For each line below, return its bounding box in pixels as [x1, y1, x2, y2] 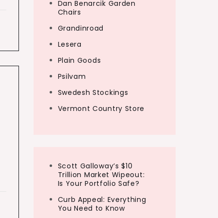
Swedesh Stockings [57, 88, 128, 97]
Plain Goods [57, 55, 101, 65]
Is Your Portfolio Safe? [57, 179, 140, 188]
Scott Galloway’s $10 [57, 161, 133, 171]
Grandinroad [57, 23, 104, 33]
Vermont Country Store [57, 104, 145, 113]
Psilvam [57, 72, 86, 81]
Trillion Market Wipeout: [57, 170, 145, 180]
